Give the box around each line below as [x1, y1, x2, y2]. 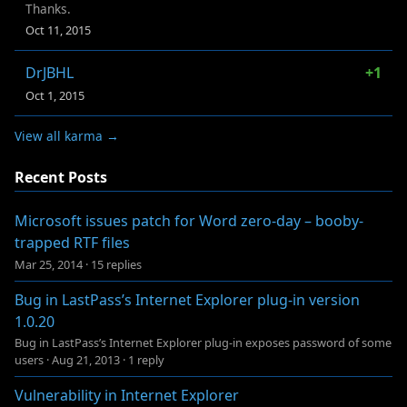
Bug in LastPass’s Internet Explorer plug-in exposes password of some [15, 333, 392, 351]
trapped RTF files [15, 233, 130, 253]
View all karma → [15, 126, 119, 144]
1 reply [128, 351, 164, 368]
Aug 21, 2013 [52, 351, 120, 368]
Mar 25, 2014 [15, 255, 83, 273]
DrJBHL [25, 62, 74, 83]
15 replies [91, 255, 142, 273]
